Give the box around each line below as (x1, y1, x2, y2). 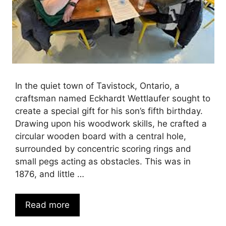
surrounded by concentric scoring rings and (15, 144, 191, 154)
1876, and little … (15, 169, 84, 180)
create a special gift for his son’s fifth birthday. (15, 106, 203, 117)
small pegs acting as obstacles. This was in (15, 156, 191, 167)
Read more (25, 199, 70, 210)
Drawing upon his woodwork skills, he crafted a (15, 119, 207, 129)
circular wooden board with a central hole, (15, 131, 186, 142)
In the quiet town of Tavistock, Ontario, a (15, 81, 180, 91)
